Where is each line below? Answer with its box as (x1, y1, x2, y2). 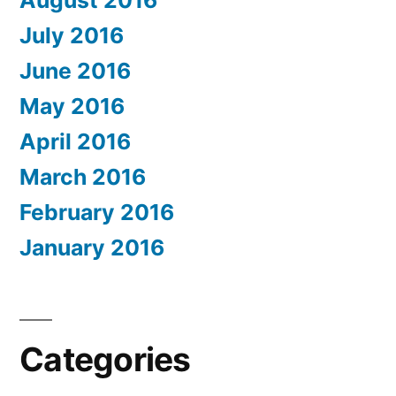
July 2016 (19, 21, 124, 49)
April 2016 (19, 127, 131, 155)
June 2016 (19, 57, 131, 84)
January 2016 (19, 233, 164, 261)
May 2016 (19, 92, 125, 119)
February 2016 (19, 198, 174, 225)
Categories (19, 339, 191, 379)
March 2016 (19, 163, 146, 190)
